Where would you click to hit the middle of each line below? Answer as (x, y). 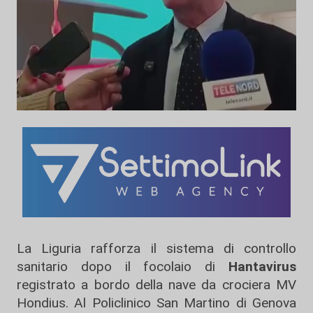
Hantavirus (262, 266)
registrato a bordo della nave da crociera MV (156, 284)
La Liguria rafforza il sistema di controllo (156, 248)
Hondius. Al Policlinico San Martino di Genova (156, 303)
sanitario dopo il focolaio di (123, 266)
